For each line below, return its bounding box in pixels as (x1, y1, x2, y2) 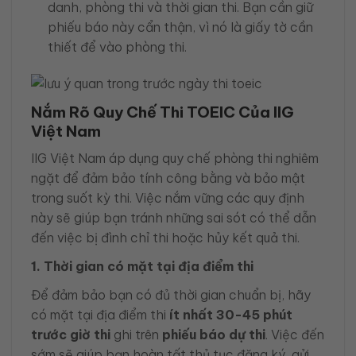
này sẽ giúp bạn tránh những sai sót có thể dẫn (31, 209, 316, 226)
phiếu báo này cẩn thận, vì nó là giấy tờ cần (47, 18, 313, 35)
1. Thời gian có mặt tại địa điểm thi (31, 257, 253, 274)
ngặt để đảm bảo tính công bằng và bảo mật (31, 169, 305, 186)
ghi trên (110, 326, 162, 342)
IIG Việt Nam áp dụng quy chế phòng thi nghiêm (31, 149, 319, 166)
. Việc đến (265, 326, 324, 342)
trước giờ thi (31, 326, 110, 342)
